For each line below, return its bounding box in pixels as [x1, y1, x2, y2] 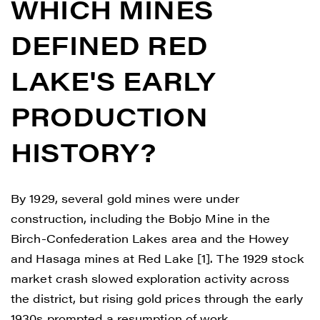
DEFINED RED [11, 25, 208, 63]
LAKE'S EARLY [11, 61, 216, 99]
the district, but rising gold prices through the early [11, 289, 304, 306]
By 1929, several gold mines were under [11, 189, 239, 206]
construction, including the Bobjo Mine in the [11, 209, 271, 226]
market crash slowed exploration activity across [11, 269, 289, 286]
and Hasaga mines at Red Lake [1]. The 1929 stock [11, 249, 304, 266]
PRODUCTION [11, 96, 208, 134]
